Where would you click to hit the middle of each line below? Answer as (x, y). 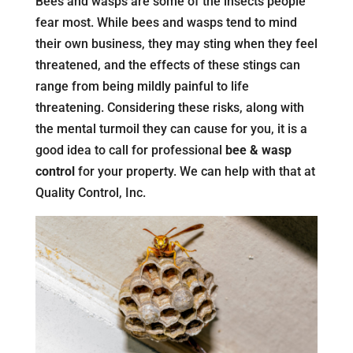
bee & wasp (258, 150)
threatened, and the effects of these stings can (167, 65)
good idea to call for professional (130, 150)
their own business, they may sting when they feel (176, 44)
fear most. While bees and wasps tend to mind (166, 22)
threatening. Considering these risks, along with (169, 108)
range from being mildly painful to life (142, 86)
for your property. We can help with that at (195, 171)
